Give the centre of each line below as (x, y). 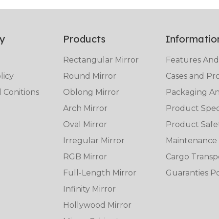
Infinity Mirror (89, 189)
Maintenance (192, 141)
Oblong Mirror (91, 92)
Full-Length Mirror (99, 173)
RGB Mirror (85, 157)
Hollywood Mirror (97, 205)
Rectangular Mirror (101, 60)
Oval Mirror (85, 125)
